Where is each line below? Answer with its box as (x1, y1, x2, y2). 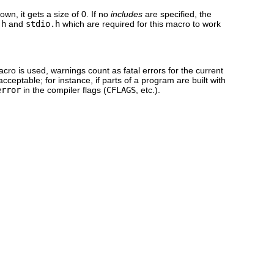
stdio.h (26, 18, 60, 29)
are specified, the (143, 9, 212, 19)
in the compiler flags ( (21, 84, 106, 95)
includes (111, 9, 143, 19)
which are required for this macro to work (60, 18, 221, 29)
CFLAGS (106, 84, 136, 95)
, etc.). (136, 84, 160, 95)
